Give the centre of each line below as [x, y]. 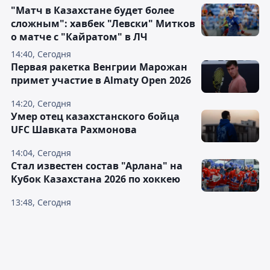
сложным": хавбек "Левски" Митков [103, 24]
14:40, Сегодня [41, 54]
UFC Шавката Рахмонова [74, 130]
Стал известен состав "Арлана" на [97, 166]
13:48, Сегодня [41, 202]
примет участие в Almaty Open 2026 [101, 80]
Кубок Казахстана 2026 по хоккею [96, 179]
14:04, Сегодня [41, 153]
